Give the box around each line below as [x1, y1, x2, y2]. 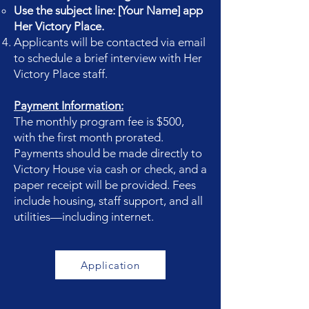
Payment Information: [14, 99, 123, 112]
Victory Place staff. [14, 67, 108, 81]
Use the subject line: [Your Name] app [14, 3, 203, 17]
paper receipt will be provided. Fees [14, 178, 196, 192]
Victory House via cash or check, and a [14, 162, 207, 176]
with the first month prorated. [14, 130, 163, 144]
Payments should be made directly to [14, 146, 202, 160]
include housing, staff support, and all [14, 194, 203, 208]
